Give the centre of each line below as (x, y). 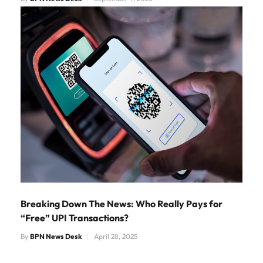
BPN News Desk (56, 237)
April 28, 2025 (116, 237)
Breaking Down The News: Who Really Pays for (122, 204)
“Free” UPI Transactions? (75, 218)
